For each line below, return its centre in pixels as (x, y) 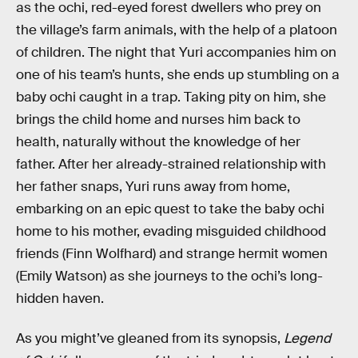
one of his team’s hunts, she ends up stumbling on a (178, 75)
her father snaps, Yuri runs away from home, (153, 187)
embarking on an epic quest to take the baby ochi (170, 209)
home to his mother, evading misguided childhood (171, 232)
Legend (307, 338)
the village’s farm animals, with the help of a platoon (177, 30)
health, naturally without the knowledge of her (158, 142)
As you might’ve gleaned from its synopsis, (150, 338)
